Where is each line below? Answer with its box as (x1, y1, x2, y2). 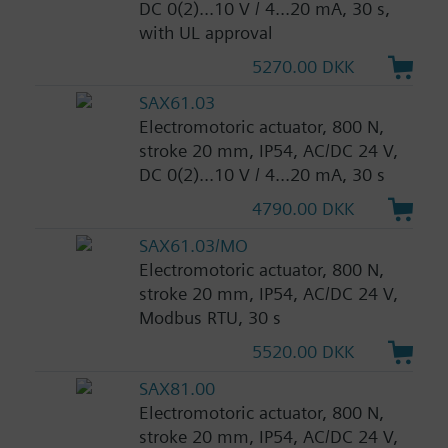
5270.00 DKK (252, 55, 355, 77)
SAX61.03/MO (138, 235, 248, 257)
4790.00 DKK (252, 198, 355, 220)
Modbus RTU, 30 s (138, 307, 281, 329)
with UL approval (138, 21, 273, 43)
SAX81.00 (138, 377, 215, 399)
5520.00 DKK (252, 341, 355, 363)
